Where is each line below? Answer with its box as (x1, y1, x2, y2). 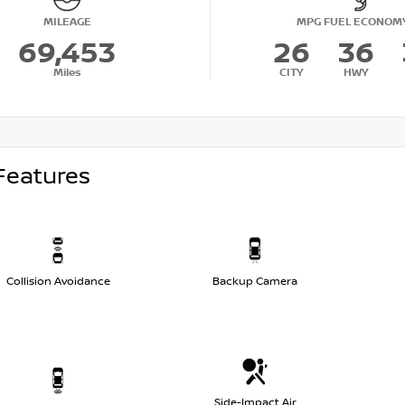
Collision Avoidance (5, 275, 110, 289)
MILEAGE (42, 14, 91, 29)
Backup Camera (212, 275, 297, 289)
